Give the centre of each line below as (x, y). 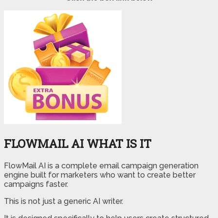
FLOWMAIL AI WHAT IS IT (78, 143)
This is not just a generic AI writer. (64, 201)
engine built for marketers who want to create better (100, 175)
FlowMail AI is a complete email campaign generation (101, 165)
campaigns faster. (36, 184)
